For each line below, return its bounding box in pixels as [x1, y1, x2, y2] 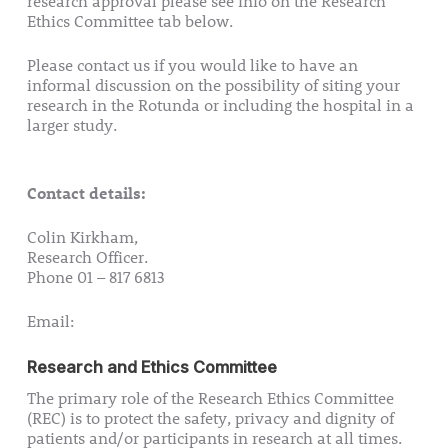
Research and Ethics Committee [26, 357, 277, 378]
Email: [26, 310, 78, 332]
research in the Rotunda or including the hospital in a [26, 94, 414, 116]
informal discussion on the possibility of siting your [26, 74, 400, 96]
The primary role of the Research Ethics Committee [26, 387, 394, 409]
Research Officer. [26, 246, 148, 268]
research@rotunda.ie [77, 310, 231, 332]
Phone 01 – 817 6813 [26, 266, 165, 288]
